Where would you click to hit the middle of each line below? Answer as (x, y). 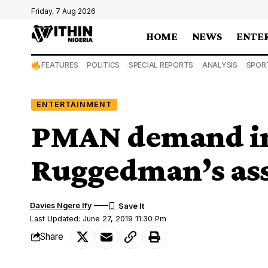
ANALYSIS (220, 65)
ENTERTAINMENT (74, 104)
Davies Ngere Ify (61, 205)
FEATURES (60, 65)
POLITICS (103, 65)
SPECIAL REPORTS (161, 65)
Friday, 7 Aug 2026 (63, 11)
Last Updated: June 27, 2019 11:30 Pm (98, 218)
